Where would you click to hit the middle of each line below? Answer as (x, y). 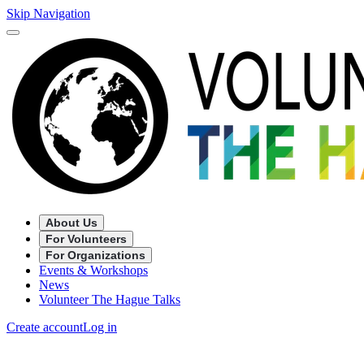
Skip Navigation (48, 13)
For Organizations (95, 255)
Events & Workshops (93, 270)
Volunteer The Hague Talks (110, 299)
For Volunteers (86, 239)
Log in (100, 327)
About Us (71, 223)
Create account (45, 327)
